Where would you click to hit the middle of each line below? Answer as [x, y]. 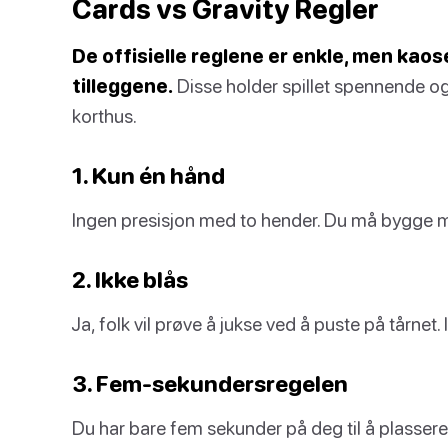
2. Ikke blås [130, 279]
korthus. [104, 115]
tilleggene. [122, 85]
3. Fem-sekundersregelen [210, 383]
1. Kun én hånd [148, 175]
